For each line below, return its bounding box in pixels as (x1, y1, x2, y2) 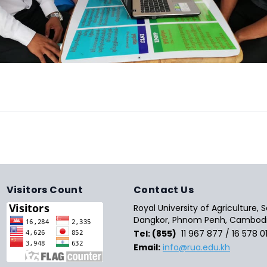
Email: (133, 241, 160, 253)
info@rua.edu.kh (162, 241, 230, 253)
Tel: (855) (133, 227, 176, 240)
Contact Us (133, 183, 194, 197)
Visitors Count (6, 183, 83, 197)
